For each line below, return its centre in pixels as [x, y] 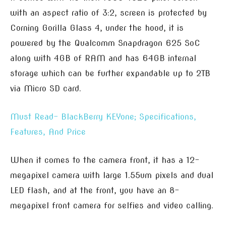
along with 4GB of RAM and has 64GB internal [103, 58]
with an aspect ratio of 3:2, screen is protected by [108, 13]
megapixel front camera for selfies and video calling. [112, 205]
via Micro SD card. [46, 88]
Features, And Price [48, 132]
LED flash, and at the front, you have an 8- [95, 190]
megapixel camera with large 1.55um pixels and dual [112, 175]
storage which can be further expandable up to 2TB [110, 73]
